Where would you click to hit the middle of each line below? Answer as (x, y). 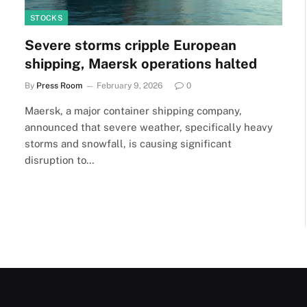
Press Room (59, 85)
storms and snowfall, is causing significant (128, 143)
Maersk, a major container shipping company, (133, 110)
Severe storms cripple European (131, 45)
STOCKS (46, 17)
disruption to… (60, 160)
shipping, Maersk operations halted (141, 63)
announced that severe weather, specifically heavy (149, 127)
